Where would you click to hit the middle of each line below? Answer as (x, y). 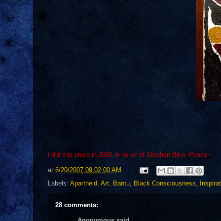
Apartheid (84, 183)
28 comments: (77, 205)
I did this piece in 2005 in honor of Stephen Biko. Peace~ (129, 155)
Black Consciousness (165, 183)
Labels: (59, 183)
